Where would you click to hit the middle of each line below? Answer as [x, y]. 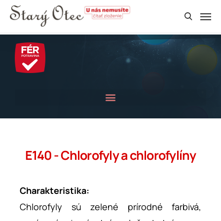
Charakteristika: [55, 190]
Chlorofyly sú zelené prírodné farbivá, [110, 207]
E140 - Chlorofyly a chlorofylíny [110, 155]
